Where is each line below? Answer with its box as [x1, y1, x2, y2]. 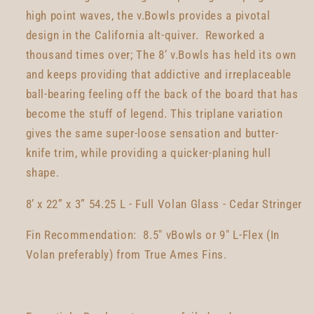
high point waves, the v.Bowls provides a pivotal [25, 9, 271, 23]
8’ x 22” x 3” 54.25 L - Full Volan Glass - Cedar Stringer [25, 197, 303, 211]
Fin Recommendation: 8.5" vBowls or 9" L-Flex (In [25, 228, 280, 243]
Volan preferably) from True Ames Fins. [25, 248, 227, 262]
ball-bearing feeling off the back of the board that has [25, 88, 299, 102]
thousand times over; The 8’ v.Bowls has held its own [25, 48, 296, 62]
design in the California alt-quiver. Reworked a [25, 29, 265, 43]
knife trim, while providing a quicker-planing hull [25, 146, 271, 161]
